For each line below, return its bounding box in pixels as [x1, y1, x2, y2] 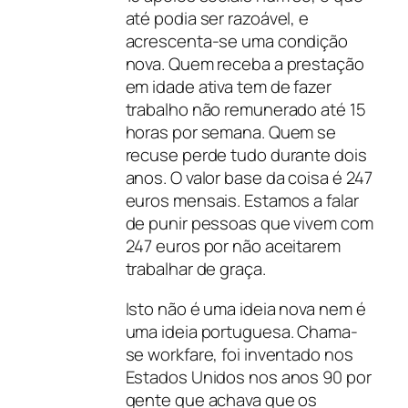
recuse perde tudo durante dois [125, 143, 367, 168]
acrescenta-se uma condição [125, 29, 348, 54]
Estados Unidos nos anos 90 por [125, 364, 372, 389]
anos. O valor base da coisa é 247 [125, 166, 373, 190]
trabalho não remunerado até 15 [125, 97, 366, 122]
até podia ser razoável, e [125, 6, 310, 31]
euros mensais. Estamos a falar [125, 189, 359, 213]
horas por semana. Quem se [125, 120, 337, 145]
